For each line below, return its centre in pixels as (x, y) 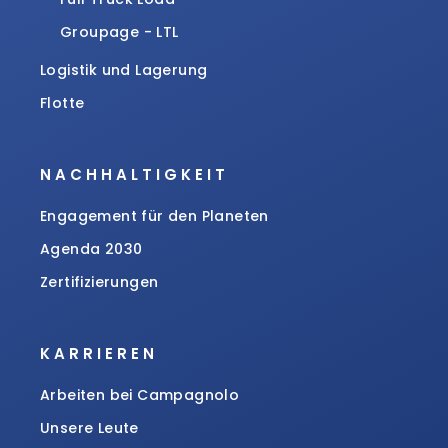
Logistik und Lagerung (124, 69)
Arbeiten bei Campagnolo (140, 394)
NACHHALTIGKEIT (134, 174)
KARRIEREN (99, 353)
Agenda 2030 (91, 248)
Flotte (62, 102)
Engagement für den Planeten (154, 215)
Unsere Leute (89, 427)
